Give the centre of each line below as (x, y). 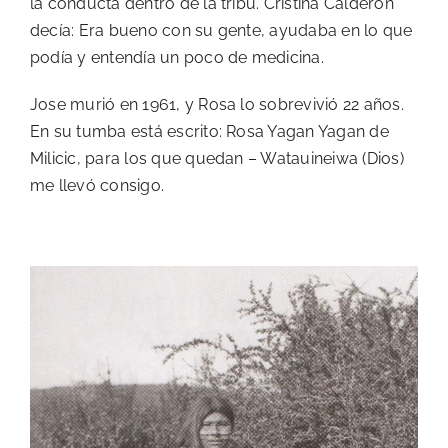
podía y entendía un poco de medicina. (177, 58)
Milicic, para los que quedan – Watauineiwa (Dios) (217, 159)
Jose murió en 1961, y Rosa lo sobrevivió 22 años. (217, 105)
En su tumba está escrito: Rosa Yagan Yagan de (209, 132)
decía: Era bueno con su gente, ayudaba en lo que (221, 31)
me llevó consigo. (97, 186)
